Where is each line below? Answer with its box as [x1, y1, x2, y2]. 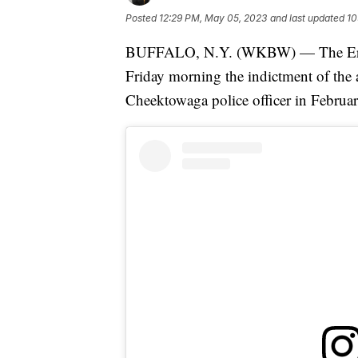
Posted [125, 12, 159, 25]
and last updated [270, 12, 344, 25]
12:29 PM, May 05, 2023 [159, 12, 267, 25]
